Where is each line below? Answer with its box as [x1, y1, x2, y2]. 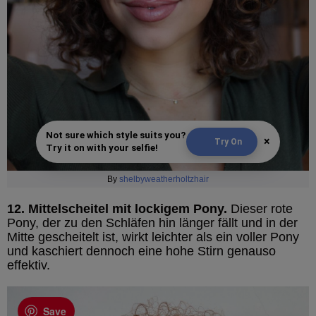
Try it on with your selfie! [46, 142, 158, 154]
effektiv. [7, 258, 50, 273]
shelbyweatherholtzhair [119, 174, 209, 185]
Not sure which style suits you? [46, 130, 186, 141]
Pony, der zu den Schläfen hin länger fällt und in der [7, 216, 298, 231]
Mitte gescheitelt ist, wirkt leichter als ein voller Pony [7, 230, 299, 245]
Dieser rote [227, 202, 293, 217]
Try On [214, 137, 242, 147]
